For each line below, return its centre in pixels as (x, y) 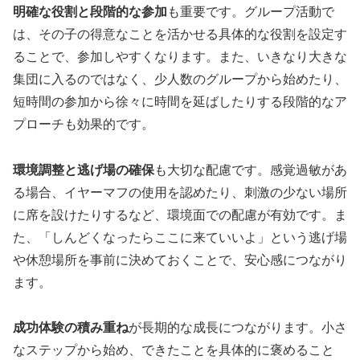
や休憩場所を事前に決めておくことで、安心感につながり (180, 260)
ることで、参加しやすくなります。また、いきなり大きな (180, 56)
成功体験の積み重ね (71, 328)
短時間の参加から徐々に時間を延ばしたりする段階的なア (180, 101)
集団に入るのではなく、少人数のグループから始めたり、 (180, 79)
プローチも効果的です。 (84, 124)
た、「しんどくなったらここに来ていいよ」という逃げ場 (180, 237)
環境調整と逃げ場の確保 (84, 170)
